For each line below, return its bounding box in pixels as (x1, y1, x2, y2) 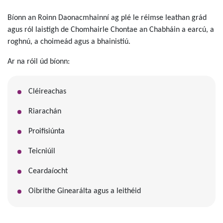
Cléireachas (28, 88, 66, 96)
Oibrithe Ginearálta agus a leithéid (28, 187, 141, 195)
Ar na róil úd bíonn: (7, 58, 70, 66)
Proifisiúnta (28, 127, 65, 135)
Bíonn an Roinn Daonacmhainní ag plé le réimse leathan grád (7, 14, 207, 22)
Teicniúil (28, 147, 55, 155)
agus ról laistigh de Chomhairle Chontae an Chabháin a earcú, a (7, 26, 214, 34)
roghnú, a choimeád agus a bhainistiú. (7, 38, 130, 46)
